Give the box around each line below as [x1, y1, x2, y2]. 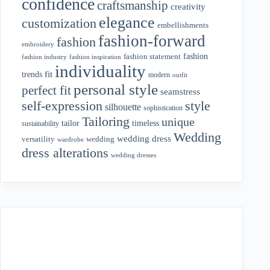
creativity [171, 1, 206, 11]
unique [162, 115, 195, 128]
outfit [172, 71, 187, 78]
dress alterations [22, 145, 108, 160]
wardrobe [57, 135, 84, 143]
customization [22, 16, 96, 31]
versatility [22, 134, 55, 143]
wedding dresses [111, 151, 156, 159]
